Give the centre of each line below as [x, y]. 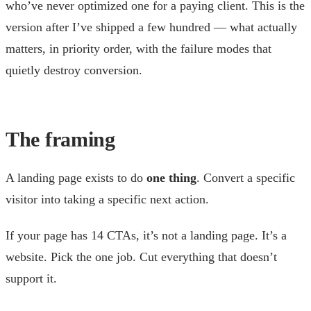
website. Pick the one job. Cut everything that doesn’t [141, 257]
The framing [60, 140]
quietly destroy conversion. [74, 70]
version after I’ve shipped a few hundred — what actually [151, 27]
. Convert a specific [246, 177]
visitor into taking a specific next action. [107, 199]
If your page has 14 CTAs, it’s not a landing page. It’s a [146, 236]
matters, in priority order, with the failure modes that [138, 49]
